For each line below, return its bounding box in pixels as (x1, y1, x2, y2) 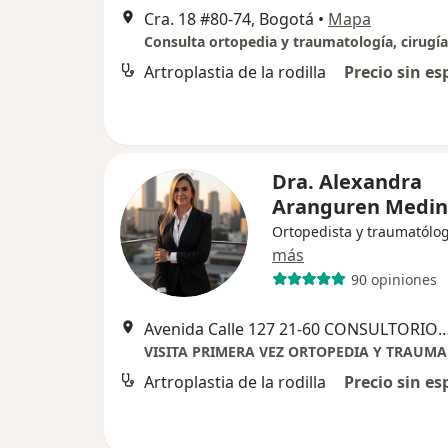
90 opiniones (350, 269, 437, 289)
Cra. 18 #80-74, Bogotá (144, 8, 314, 30)
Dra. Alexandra (272, 168, 422, 195)
